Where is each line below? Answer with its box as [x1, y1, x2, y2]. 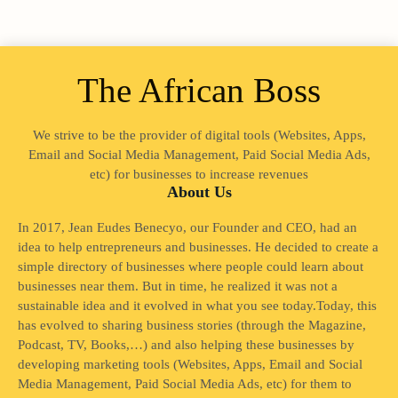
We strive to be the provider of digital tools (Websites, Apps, [32, 127, 366, 142]
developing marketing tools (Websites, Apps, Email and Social [18, 356, 362, 371]
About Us [166, 182, 232, 201]
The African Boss [77, 70, 321, 109]
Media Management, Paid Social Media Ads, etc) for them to [18, 376, 352, 391]
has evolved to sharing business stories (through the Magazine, [18, 317, 366, 332]
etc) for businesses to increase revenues [90, 166, 308, 181]
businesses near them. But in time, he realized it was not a [18, 278, 338, 293]
